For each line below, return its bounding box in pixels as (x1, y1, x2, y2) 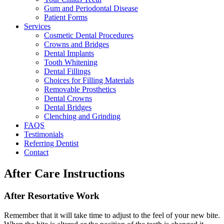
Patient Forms (44, 13, 87, 21)
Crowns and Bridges (44, 40, 109, 48)
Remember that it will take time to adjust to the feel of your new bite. (4, 210, 220, 219)
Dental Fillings (44, 67, 90, 75)
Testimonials (24, 130, 63, 138)
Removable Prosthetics (44, 85, 116, 93)
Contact (24, 148, 48, 156)
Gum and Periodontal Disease (44, 4, 138, 12)
